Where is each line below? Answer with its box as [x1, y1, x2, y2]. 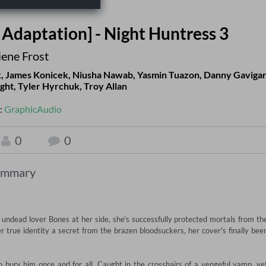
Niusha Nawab [72, 69, 133, 81]
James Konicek [5, 69, 68, 81]
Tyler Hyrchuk [18, 80, 80, 92]
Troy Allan [84, 80, 127, 92]
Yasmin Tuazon [137, 69, 199, 81]
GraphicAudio [4, 103, 62, 115]
